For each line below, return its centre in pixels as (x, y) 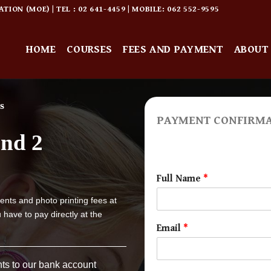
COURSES (90, 49)
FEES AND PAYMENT (173, 49)
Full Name (180, 178)
